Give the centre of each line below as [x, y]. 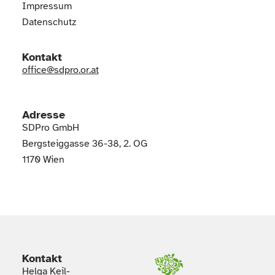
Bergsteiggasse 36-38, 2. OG [84, 144]
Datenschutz [49, 22]
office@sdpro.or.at [60, 70]
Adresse [43, 115]
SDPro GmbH [50, 128]
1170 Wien [43, 160]
